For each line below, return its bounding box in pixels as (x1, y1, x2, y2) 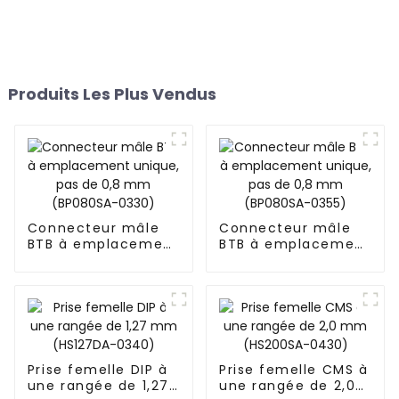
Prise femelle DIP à (27, 361, 168, 379)
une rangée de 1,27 (27, 377, 169, 395)
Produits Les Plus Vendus (7, 83, 216, 106)
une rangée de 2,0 (218, 377, 356, 395)
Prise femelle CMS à (218, 361, 369, 379)
